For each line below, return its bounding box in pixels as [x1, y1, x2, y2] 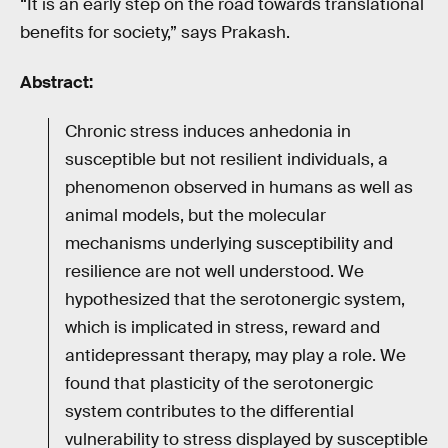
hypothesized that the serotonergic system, [65, 289, 405, 311]
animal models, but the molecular [65, 205, 326, 227]
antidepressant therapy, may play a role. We [65, 345, 406, 367]
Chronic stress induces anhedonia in [65, 121, 351, 143]
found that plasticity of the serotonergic [65, 373, 373, 395]
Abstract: [20, 71, 93, 93]
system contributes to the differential [65, 401, 354, 423]
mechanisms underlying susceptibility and [65, 233, 393, 255]
